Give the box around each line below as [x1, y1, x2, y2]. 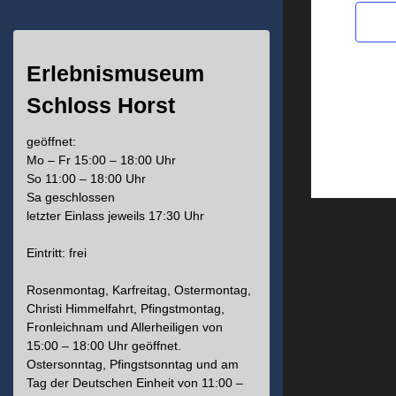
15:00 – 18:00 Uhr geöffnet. [27, 339, 181, 353]
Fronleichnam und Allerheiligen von [27, 320, 223, 334]
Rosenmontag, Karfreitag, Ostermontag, [27, 283, 251, 297]
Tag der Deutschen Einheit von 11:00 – [27, 376, 243, 390]
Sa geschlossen [27, 190, 115, 204]
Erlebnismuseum [27, 62, 204, 86]
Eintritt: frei [27, 246, 87, 260]
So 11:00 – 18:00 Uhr [27, 171, 146, 186]
